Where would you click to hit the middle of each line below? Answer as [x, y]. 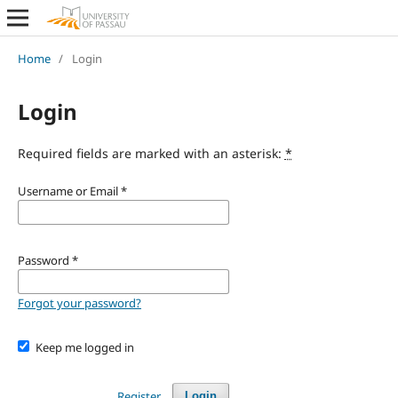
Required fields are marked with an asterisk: [151, 153]
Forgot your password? [79, 302]
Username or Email [69, 191]
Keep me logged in [85, 347]
